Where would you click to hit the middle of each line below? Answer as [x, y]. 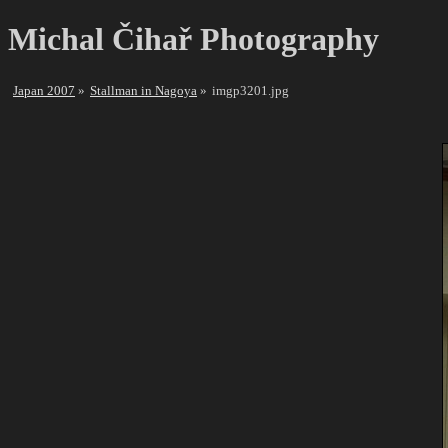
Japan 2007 [44, 90]
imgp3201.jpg [250, 90]
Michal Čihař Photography [193, 39]
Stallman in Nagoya [143, 90]
